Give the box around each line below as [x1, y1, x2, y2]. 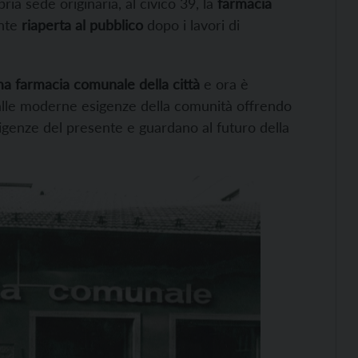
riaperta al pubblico [22, 16, 143, 34]
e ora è [200, 75, 249, 93]
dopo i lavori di [143, 16, 240, 34]
